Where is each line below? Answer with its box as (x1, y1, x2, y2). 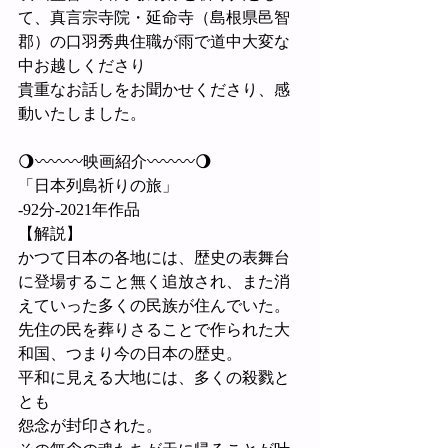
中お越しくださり (18, 57, 146, 75)
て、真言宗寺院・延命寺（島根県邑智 (18, 9, 290, 27)
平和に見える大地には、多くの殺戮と (18, 369, 290, 387)
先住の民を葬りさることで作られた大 (18, 321, 290, 339)
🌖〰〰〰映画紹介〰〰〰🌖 (18, 153, 212, 171)
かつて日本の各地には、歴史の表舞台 (18, 249, 290, 267)
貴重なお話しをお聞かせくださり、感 (18, 81, 290, 99)
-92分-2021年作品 (18, 201, 140, 219)
